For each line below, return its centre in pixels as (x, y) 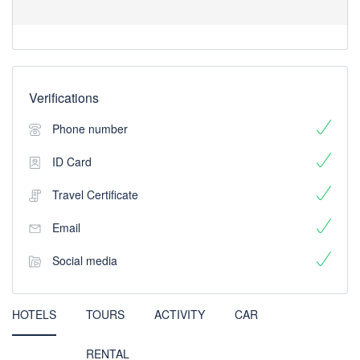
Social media (85, 260)
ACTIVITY (180, 314)
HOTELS (34, 314)
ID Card (72, 162)
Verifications (64, 98)
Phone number (90, 129)
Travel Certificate (95, 194)
